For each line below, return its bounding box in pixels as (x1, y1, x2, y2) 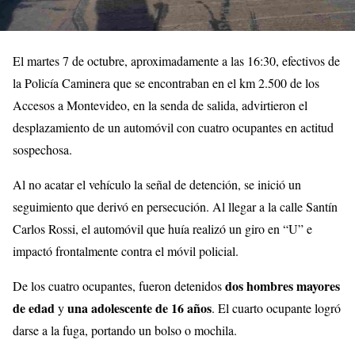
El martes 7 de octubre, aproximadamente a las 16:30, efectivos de (13, 52, 340, 69)
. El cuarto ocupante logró (212, 299, 341, 316)
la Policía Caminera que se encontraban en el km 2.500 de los (13, 74, 319, 91)
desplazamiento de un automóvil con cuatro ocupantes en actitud (13, 118, 334, 136)
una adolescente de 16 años (67, 298, 212, 317)
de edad (13, 298, 55, 317)
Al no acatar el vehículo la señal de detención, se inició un (13, 175, 301, 193)
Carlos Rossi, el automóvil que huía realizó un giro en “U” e (13, 219, 312, 237)
